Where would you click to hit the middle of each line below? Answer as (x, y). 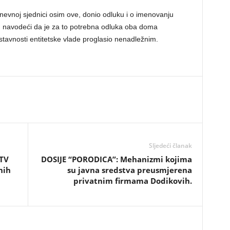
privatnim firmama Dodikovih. (132, 181)
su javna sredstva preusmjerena (129, 170)
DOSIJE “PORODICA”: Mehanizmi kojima (116, 159)
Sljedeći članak (170, 146)
